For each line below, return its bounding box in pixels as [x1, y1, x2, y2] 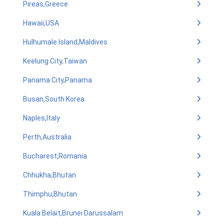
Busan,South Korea [23, 95, 84, 103]
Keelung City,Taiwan [23, 57, 87, 65]
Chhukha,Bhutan [23, 171, 76, 179]
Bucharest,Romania [23, 152, 87, 160]
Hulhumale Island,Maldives [23, 38, 107, 46]
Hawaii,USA [23, 19, 59, 27]
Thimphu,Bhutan [23, 190, 77, 198]
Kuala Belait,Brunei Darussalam [23, 209, 123, 217]
